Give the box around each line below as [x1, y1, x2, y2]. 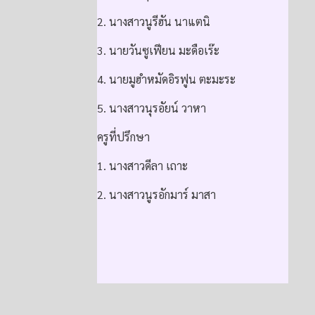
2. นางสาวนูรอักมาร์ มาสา [96, 186, 216, 202]
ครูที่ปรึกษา [96, 129, 150, 144]
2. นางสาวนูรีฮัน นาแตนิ [96, 13, 210, 29]
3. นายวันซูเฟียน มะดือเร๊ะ [96, 42, 219, 58]
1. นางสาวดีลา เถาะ [96, 157, 188, 173]
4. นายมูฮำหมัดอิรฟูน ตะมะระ [96, 71, 236, 86]
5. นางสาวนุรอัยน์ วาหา [96, 100, 206, 115]
